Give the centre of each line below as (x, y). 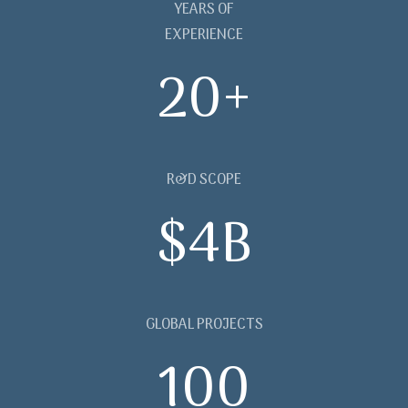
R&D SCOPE (204, 181)
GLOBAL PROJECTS (204, 326)
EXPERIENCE (204, 36)
